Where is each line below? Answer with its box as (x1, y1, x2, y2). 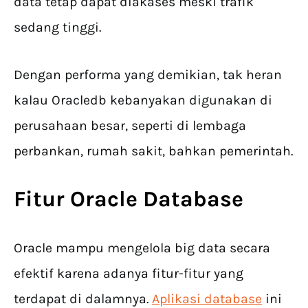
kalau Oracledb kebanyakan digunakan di (14, 92, 272, 109)
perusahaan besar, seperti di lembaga (14, 118, 246, 134)
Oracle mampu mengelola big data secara (14, 240, 270, 256)
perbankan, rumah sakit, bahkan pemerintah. (14, 143, 293, 159)
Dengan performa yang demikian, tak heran (14, 67, 282, 83)
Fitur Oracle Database (14, 186, 243, 212)
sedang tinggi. (14, 19, 101, 36)
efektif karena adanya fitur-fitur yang (14, 265, 243, 282)
